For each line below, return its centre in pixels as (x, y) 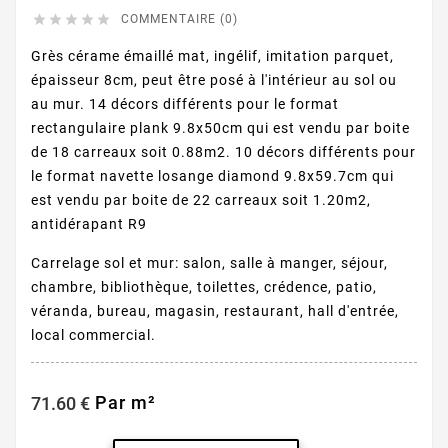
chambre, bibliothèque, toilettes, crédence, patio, (204, 287)
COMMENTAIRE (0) (179, 19)
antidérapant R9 (89, 224)
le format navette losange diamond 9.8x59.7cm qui (212, 176)
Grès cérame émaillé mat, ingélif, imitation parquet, (212, 56)
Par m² (123, 403)
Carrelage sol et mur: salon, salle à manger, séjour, (209, 263)
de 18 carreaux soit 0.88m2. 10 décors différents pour (223, 152)
